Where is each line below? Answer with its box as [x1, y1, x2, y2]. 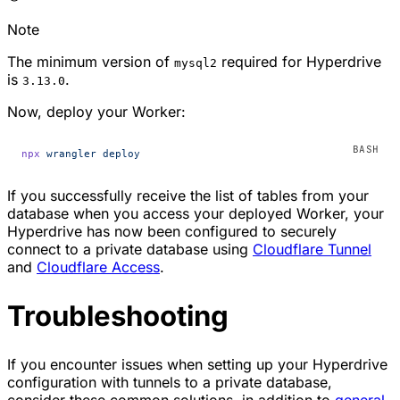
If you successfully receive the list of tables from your [7, 186, 369, 204]
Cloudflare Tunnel [253, 239, 371, 258]
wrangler [40, 146, 96, 160]
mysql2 [174, 55, 217, 70]
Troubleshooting [7, 298, 229, 333]
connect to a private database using [7, 239, 253, 258]
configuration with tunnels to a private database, [7, 373, 332, 392]
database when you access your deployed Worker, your [7, 204, 384, 222]
